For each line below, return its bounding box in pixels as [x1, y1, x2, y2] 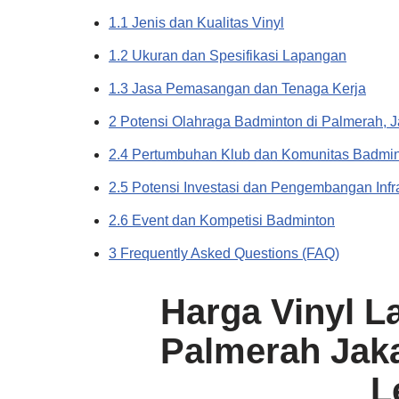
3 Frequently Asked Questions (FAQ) [109, 246, 339, 261]
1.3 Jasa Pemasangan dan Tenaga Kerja [109, 81, 366, 96]
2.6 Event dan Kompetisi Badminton [109, 213, 335, 228]
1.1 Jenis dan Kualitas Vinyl [109, 15, 284, 30]
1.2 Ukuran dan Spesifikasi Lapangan [109, 48, 346, 63]
